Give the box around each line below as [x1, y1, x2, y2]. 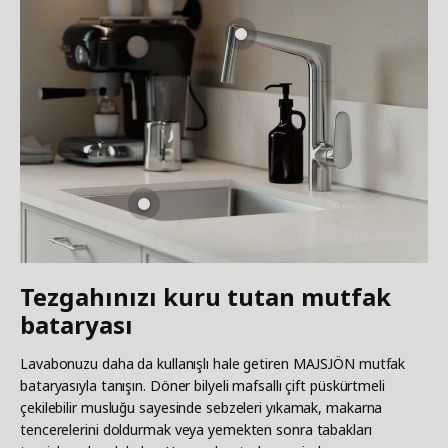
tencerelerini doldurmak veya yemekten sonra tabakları [20, 419, 372, 439]
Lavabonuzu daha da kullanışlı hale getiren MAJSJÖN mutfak [20, 353, 406, 373]
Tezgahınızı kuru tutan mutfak [20, 279, 391, 313]
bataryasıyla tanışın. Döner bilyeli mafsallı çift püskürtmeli [20, 375, 385, 395]
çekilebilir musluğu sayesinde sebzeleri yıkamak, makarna [20, 397, 383, 417]
